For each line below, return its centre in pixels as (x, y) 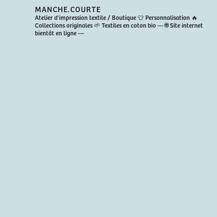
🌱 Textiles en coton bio (126, 25)
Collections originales (65, 25)
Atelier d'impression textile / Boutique (86, 17)
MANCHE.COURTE (68, 8)
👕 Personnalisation (163, 17)
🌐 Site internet (183, 25)
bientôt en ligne (56, 33)
